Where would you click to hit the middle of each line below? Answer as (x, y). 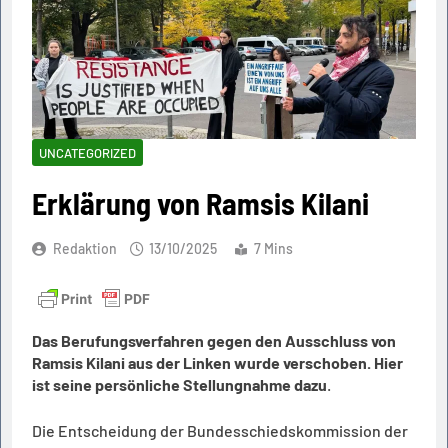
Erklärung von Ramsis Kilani (200, 203)
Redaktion (85, 249)
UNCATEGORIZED (87, 153)
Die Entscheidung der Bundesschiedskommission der (220, 431)
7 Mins (273, 249)
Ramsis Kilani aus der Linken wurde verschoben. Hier (217, 363)
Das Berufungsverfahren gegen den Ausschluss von (214, 341)
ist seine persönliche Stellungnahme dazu (179, 385)
